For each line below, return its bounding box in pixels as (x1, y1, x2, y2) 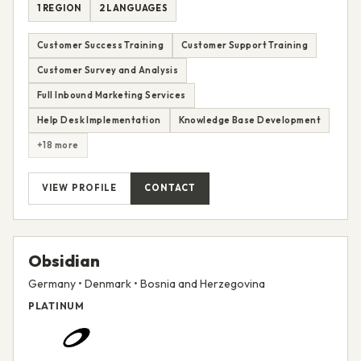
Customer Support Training (181, 39, 308, 51)
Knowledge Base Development (178, 114, 322, 126)
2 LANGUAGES (98, 2, 168, 15)
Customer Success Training (37, 39, 164, 51)
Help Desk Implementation (37, 114, 161, 126)
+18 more (37, 139, 79, 151)
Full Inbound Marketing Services (37, 89, 186, 101)
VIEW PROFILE (42, 182, 118, 194)
